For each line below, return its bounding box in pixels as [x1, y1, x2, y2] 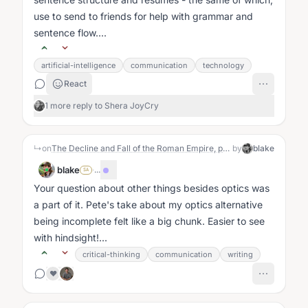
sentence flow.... [34, 27, 107, 38]
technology [203, 60, 244, 70]
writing [228, 250, 253, 259]
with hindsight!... [34, 232, 107, 243]
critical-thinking [82, 250, 140, 259]
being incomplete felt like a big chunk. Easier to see [34, 215, 265, 227]
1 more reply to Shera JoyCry [45, 100, 159, 111]
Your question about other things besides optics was [34, 182, 269, 194]
